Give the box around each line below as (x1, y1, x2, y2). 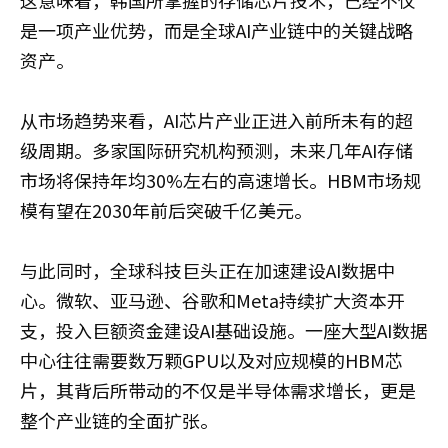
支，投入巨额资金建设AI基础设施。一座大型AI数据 (20, 316, 428, 343)
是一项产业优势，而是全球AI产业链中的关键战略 (20, 16, 413, 43)
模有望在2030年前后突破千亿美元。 (20, 196, 312, 223)
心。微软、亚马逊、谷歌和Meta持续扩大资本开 (20, 286, 405, 313)
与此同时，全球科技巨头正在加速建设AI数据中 (20, 256, 395, 283)
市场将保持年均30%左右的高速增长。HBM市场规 (20, 166, 421, 193)
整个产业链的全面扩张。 (20, 406, 218, 433)
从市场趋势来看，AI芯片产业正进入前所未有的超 (20, 106, 413, 133)
